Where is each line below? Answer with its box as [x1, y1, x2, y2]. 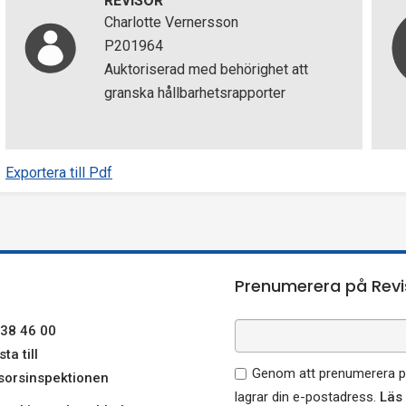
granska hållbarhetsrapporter [103, 84, 285, 101]
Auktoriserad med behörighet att [103, 61, 308, 78]
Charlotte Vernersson [103, 14, 238, 31]
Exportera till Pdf [5, 164, 112, 181]
